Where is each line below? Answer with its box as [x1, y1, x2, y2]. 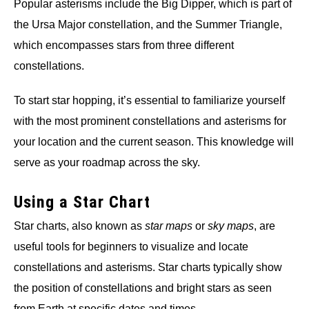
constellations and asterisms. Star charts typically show [14, 261, 282, 274]
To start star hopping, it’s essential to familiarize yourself [14, 94, 285, 107]
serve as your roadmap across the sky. [14, 157, 200, 169]
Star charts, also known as [14, 220, 145, 232]
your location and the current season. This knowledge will [14, 136, 294, 148]
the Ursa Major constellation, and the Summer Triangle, [14, 19, 282, 31]
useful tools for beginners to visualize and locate [14, 241, 248, 253]
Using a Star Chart [14, 192, 150, 212]
